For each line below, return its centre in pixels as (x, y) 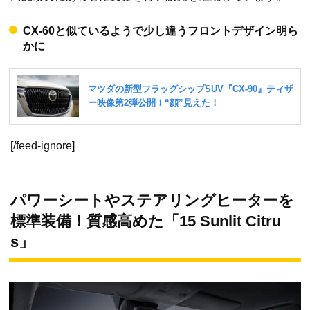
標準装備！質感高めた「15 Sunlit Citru (146, 221)
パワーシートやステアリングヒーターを (152, 200)
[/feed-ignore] (43, 145)
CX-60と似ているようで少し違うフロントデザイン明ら (161, 30)
